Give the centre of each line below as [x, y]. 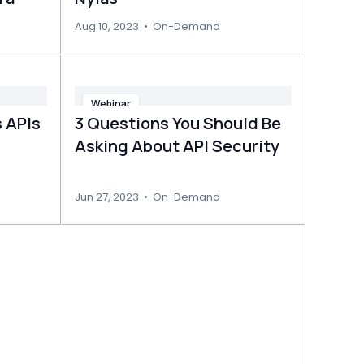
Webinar [111, 104]
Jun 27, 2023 [107, 197]
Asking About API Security [178, 146]
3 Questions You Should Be [178, 123]
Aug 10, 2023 [107, 26]
